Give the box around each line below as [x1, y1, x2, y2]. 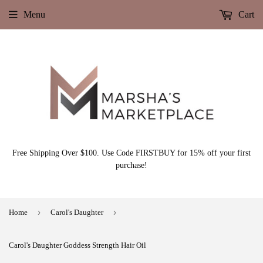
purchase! [116, 160, 147, 170]
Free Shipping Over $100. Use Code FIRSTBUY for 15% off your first [12, 148, 251, 157]
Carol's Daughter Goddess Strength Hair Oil [9, 240, 146, 249]
